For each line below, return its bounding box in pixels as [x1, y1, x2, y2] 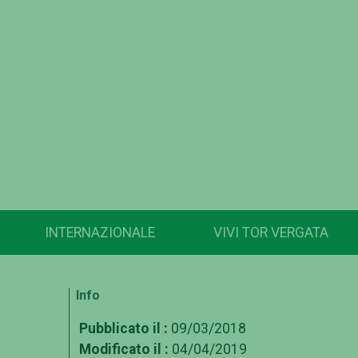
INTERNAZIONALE [44, 225, 155, 241]
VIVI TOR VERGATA [213, 225, 329, 241]
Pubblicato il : [79, 320, 168, 336]
